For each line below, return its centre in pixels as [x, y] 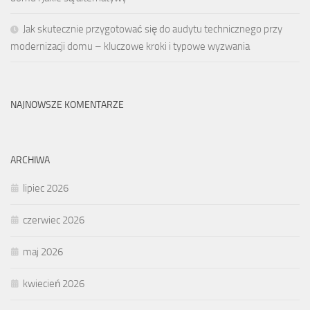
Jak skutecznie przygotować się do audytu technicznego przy [153, 29]
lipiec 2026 [46, 189]
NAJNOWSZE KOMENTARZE [67, 105]
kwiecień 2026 [54, 284]
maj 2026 [43, 252]
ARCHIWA [30, 161]
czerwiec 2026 [54, 220]
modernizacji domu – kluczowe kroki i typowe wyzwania [130, 47]
